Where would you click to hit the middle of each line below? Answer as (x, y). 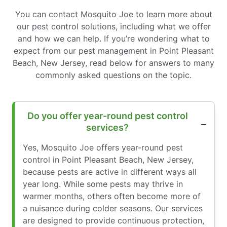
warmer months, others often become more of (112, 196)
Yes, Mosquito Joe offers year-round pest (103, 147)
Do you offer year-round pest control (107, 116)
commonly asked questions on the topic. (113, 75)
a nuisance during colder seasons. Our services (113, 208)
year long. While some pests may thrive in (103, 184)
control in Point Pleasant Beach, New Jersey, (108, 159)
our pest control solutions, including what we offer (113, 26)
